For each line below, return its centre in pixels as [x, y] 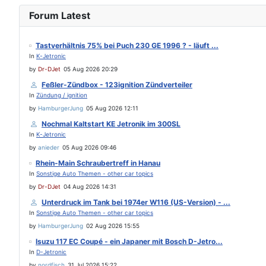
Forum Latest [60, 16]
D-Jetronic [51, 252]
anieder [49, 148]
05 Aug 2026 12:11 [112, 108]
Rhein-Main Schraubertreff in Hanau [98, 163]
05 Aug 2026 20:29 [91, 69]
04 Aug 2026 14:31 [90, 187]
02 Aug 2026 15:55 [113, 226]
